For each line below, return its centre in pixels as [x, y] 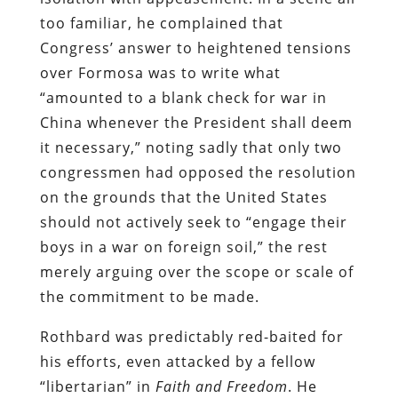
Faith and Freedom [221, 386]
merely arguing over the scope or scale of [196, 271]
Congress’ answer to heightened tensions [195, 48]
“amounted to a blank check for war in [183, 97]
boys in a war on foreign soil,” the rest [183, 247]
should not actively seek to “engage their [193, 222]
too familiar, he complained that [161, 23]
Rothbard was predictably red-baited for [191, 336]
